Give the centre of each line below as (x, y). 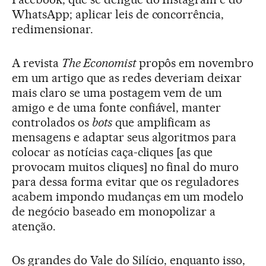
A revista (37, 63)
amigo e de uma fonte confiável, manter (117, 107)
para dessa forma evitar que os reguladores (126, 181)
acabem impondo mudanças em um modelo (128, 196)
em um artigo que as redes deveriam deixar (127, 77)
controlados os (52, 122)
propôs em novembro (195, 63)
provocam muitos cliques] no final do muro (126, 167)
